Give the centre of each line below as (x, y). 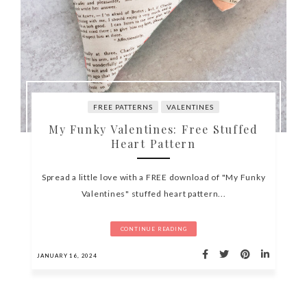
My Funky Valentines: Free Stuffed (153, 129)
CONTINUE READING (153, 229)
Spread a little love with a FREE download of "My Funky (153, 177)
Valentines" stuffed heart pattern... (153, 193)
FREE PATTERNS (123, 107)
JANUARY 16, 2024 (67, 255)
